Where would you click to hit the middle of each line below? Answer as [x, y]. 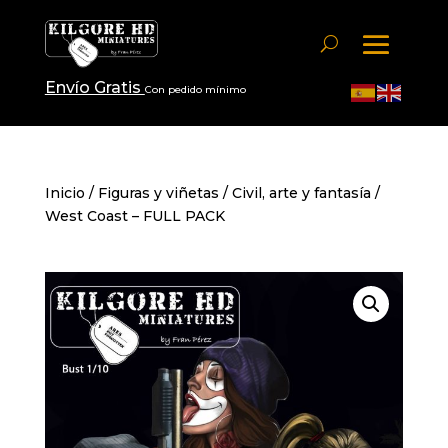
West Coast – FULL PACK [134, 215]
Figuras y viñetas [158, 192]
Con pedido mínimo [195, 89]
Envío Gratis [94, 87]
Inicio [64, 192]
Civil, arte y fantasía [301, 192]
